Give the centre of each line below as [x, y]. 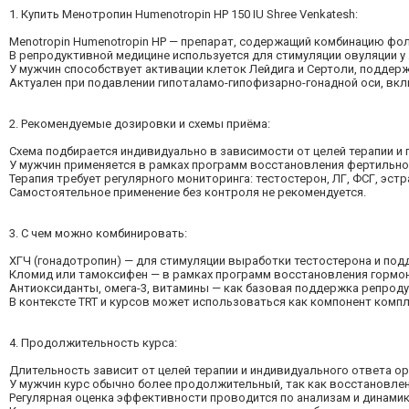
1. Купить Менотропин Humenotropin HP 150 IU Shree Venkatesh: [184, 14]
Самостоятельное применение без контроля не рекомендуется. [188, 192]
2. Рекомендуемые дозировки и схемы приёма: [140, 123]
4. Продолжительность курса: [93, 342]
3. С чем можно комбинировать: [98, 233]
